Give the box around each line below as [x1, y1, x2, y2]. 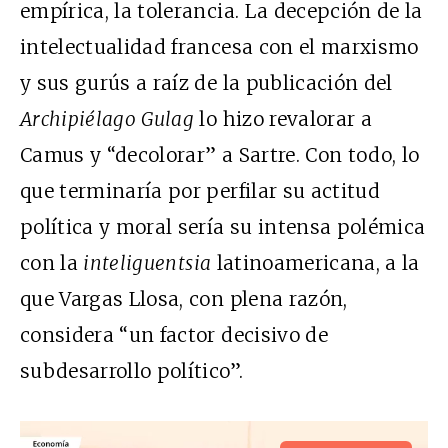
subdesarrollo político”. [20, 358, 244, 383]
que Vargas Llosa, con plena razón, [20, 286, 348, 311]
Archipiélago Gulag [20, 106, 195, 131]
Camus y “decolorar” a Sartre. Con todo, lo [20, 142, 420, 167]
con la [20, 250, 84, 275]
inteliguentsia [83, 250, 217, 275]
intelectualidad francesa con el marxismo [20, 34, 419, 59]
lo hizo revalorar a [194, 106, 372, 131]
